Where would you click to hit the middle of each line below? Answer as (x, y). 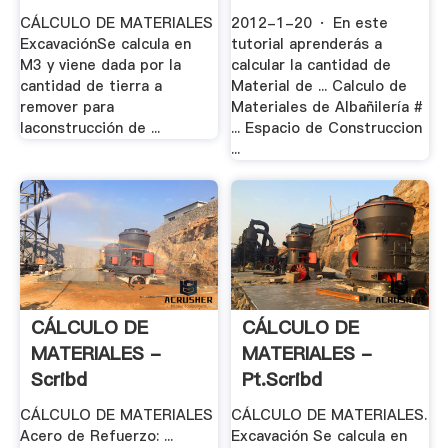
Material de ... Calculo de (319, 85)
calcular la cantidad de (311, 64)
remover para (66, 106)
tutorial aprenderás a (307, 43)
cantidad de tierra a (90, 85)
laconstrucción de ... (89, 127)
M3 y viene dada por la (100, 64)
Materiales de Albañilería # (327, 106)
